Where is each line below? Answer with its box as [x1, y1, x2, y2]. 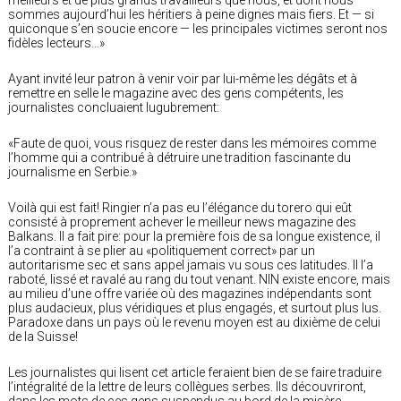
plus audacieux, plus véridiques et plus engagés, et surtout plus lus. [8, 300, 381, 315]
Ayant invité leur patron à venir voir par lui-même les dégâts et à [8, 71, 357, 86]
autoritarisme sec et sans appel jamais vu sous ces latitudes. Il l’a [8, 257, 373, 272]
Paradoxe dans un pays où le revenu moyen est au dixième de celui [8, 314, 380, 329]
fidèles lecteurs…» [8, 35, 105, 50]
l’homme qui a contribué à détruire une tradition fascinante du [8, 149, 351, 165]
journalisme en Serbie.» [8, 164, 137, 179]
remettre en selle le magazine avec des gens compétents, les [8, 85, 344, 100]
